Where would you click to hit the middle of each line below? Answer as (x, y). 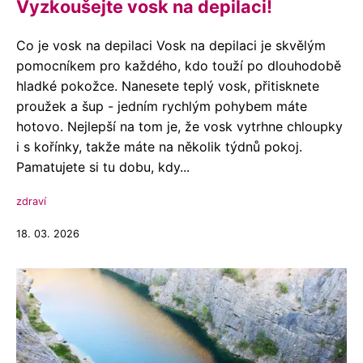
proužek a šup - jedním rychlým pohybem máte (162, 106)
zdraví (31, 201)
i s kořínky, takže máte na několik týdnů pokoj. (159, 147)
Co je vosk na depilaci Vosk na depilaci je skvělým (171, 45)
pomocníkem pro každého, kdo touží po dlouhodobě (179, 66)
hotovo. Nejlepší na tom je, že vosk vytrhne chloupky (179, 126)
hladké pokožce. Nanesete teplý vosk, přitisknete (168, 86)
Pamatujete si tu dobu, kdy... (103, 167)
